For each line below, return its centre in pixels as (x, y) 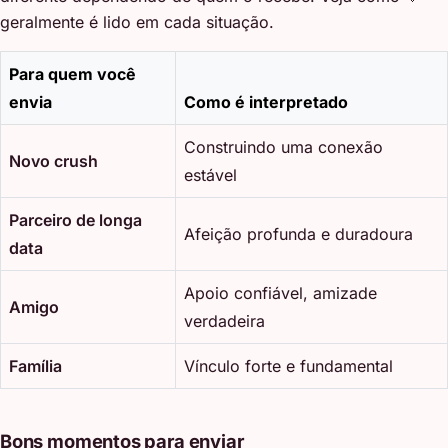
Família (35, 365)
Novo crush (53, 160)
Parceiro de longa (75, 219)
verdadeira (224, 320)
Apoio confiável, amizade (280, 292)
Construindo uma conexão (283, 146)
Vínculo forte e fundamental (288, 365)
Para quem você (72, 73)
